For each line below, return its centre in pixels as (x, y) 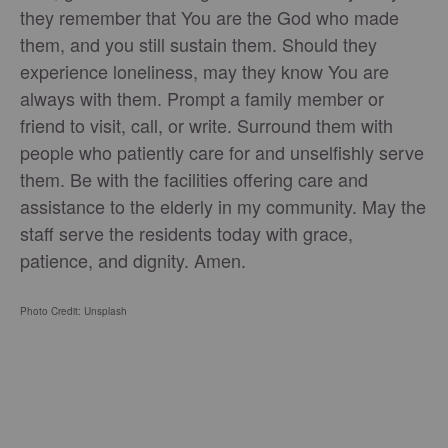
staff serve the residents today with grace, (186, 232)
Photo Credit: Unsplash (73, 310)
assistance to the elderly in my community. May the (223, 205)
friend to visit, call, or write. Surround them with (206, 124)
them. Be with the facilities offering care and (194, 178)
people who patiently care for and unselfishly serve (222, 151)
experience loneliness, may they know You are (204, 70)
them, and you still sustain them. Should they (198, 43)
